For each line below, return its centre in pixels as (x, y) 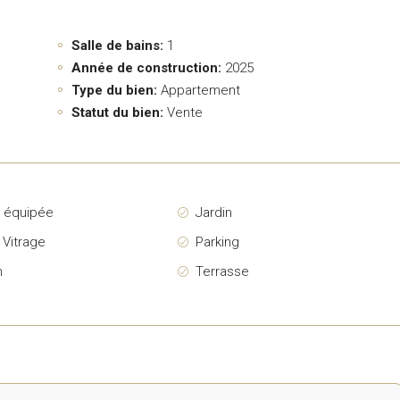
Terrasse (222, 271)
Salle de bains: (117, 45)
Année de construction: (146, 67)
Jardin (213, 212)
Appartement (200, 90)
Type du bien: (114, 90)
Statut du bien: (117, 112)
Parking (217, 242)
